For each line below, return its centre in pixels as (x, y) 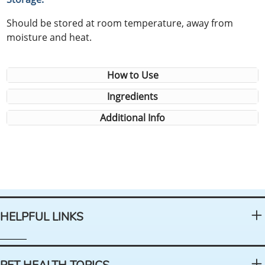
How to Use (132, 75)
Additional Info (132, 117)
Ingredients (132, 96)
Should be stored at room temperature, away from (120, 23)
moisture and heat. (49, 37)
